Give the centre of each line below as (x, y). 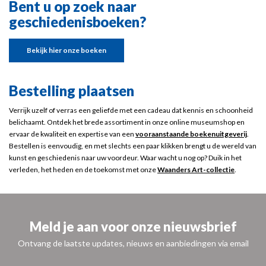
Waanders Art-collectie (196, 170)
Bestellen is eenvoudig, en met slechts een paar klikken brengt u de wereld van (133, 146)
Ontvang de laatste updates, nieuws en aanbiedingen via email (133, 243)
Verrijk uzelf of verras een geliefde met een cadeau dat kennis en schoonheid (131, 110)
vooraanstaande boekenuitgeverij (191, 134)
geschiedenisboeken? (77, 22)
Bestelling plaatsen (72, 91)
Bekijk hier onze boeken (66, 50)
